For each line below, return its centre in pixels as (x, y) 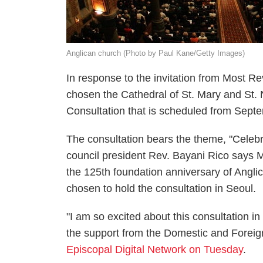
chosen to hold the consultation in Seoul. (161, 188)
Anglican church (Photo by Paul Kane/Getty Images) (156, 53)
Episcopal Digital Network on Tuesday (155, 249)
